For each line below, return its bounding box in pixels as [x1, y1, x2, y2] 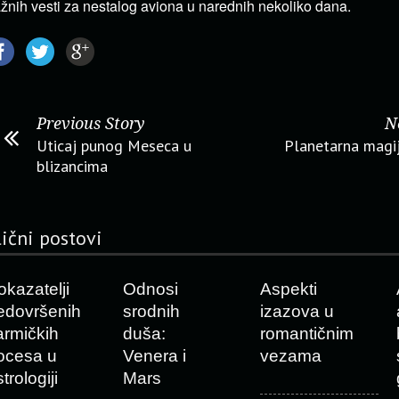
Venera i [122, 346, 186, 365]
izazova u [259, 302, 334, 321]
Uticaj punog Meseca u [37, 135, 191, 156]
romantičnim [259, 324, 354, 343]
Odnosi [122, 280, 178, 298]
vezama [259, 346, 322, 365]
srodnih [122, 302, 180, 321]
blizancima [37, 156, 108, 176]
